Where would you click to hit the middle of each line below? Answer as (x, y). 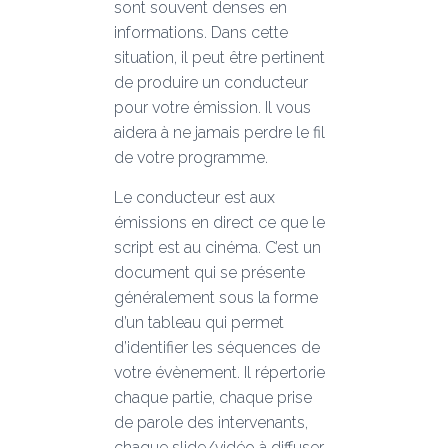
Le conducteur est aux (194, 197)
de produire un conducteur (211, 82)
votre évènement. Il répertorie (219, 372)
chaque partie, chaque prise (213, 397)
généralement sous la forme (216, 297)
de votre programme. (191, 157)
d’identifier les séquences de (217, 347)
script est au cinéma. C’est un (217, 247)
